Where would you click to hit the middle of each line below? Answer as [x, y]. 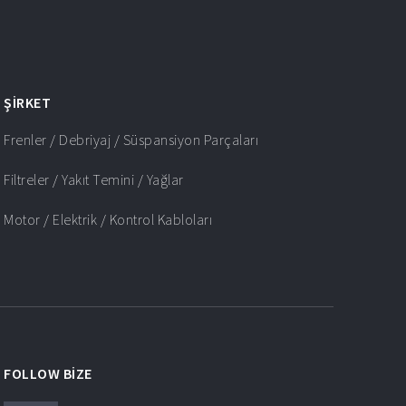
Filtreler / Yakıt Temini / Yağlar [94, 180]
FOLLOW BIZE [48, 374]
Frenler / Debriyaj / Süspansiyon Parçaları [131, 140]
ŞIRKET [28, 103]
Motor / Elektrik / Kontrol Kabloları [108, 220]
